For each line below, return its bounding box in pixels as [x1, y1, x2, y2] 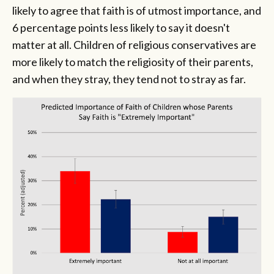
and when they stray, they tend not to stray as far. [12, 72, 248, 86]
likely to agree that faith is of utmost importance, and [12, 3, 261, 17]
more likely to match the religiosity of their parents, [12, 54, 253, 68]
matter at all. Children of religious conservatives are [12, 37, 256, 51]
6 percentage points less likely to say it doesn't [12, 20, 230, 34]
